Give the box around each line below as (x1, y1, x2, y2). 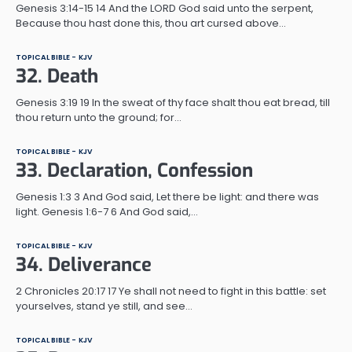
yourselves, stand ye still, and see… (16, 298, 192, 313)
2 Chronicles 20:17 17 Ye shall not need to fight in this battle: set (16, 283, 326, 299)
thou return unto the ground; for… (16, 109, 181, 125)
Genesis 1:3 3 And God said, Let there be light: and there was (16, 189, 319, 204)
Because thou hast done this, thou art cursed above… (16, 15, 286, 31)
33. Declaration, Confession (16, 157, 253, 183)
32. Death (16, 63, 98, 89)
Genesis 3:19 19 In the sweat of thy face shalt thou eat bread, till (16, 94, 330, 110)
